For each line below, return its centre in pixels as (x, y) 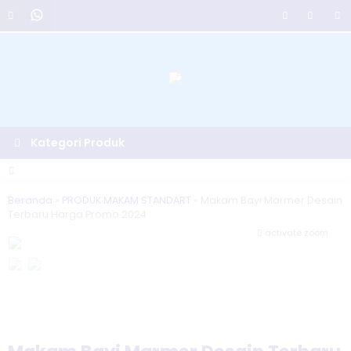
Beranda (30, 200)
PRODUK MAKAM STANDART (127, 200)
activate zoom (295, 233)
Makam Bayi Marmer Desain (271, 200)
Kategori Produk (76, 143)
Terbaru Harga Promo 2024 (77, 214)
